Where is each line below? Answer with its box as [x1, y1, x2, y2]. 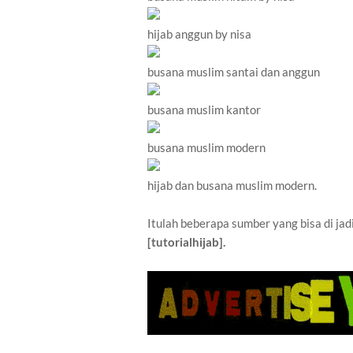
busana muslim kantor [147, 102, 261, 117]
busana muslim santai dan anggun [147, 65, 320, 80]
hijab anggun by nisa [147, 27, 251, 42]
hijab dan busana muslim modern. [147, 178, 317, 193]
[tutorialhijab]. [147, 235, 225, 250]
